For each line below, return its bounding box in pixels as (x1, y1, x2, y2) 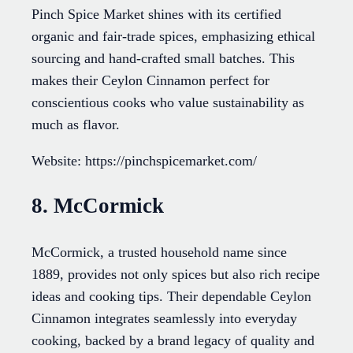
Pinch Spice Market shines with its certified (32, 6, 281, 22)
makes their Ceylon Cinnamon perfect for (32, 72, 269, 88)
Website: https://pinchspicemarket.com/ (32, 152, 257, 169)
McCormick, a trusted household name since (32, 243, 287, 260)
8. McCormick (32, 194, 164, 218)
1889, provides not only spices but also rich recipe (32, 266, 320, 282)
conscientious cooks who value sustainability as (32, 94, 304, 110)
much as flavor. (32, 116, 120, 132)
